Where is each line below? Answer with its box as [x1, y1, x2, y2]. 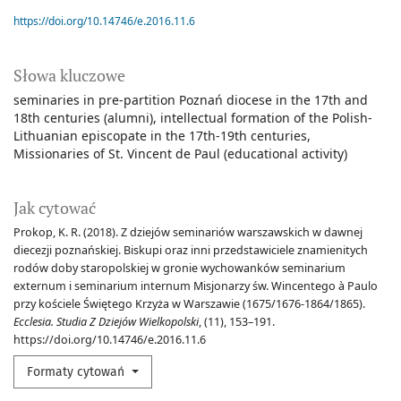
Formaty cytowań [27, 364, 128, 380]
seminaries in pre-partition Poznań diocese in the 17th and [13, 91, 368, 109]
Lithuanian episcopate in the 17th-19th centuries [13, 127, 307, 145]
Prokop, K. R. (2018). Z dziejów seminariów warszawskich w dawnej [13, 225, 363, 241]
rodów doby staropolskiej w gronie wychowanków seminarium [13, 260, 346, 277]
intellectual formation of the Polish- [160, 109, 372, 127]
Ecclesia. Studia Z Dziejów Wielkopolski [13, 314, 199, 330]
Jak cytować [13, 197, 96, 219]
